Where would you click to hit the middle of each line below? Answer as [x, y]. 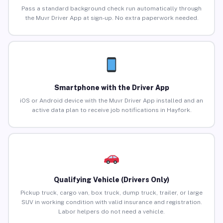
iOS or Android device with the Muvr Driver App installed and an [111, 101]
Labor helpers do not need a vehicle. [111, 212]
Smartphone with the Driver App [111, 88]
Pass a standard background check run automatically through [111, 9]
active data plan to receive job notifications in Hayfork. [111, 110]
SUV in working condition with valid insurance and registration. [111, 202]
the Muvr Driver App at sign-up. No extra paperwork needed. [111, 18]
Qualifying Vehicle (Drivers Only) [111, 180]
